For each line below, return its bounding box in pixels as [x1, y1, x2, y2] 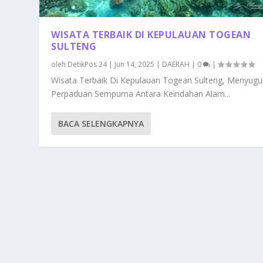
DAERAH [162, 59, 190, 70]
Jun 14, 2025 [114, 59, 155, 70]
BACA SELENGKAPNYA [58, 118, 144, 130]
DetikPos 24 [68, 59, 107, 70]
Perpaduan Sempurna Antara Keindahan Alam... [51, 88, 231, 100]
